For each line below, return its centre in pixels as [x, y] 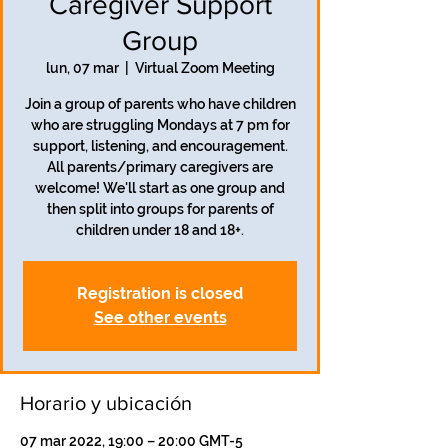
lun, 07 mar [82, 68]
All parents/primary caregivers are [160, 167]
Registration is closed [160, 293]
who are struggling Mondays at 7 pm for [160, 125]
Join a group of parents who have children [160, 104]
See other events [160, 317]
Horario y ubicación [106, 403]
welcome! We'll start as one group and [160, 188]
